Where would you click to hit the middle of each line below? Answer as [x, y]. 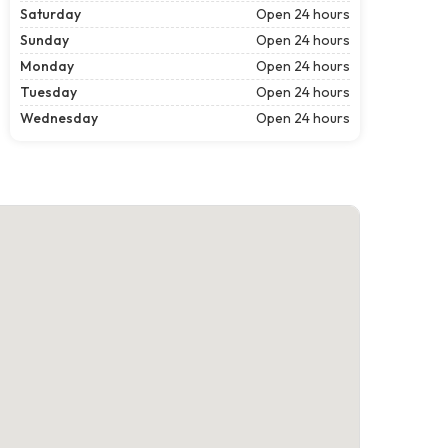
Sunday [44, 39]
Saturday [50, 13]
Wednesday [59, 117]
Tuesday [48, 91]
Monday [47, 65]
